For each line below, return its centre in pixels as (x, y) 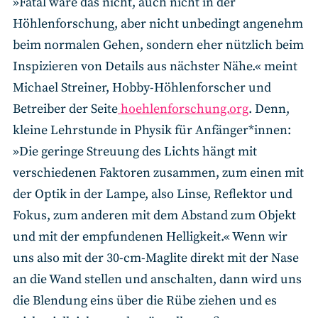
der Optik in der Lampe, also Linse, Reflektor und (153, 194)
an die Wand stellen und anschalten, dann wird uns (157, 279)
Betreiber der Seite (65, 109)
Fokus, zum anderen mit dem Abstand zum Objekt (154, 215)
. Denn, (269, 109)
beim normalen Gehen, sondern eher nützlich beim (158, 45)
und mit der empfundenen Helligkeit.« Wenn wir (150, 236)
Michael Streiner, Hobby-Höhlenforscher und (142, 87)
